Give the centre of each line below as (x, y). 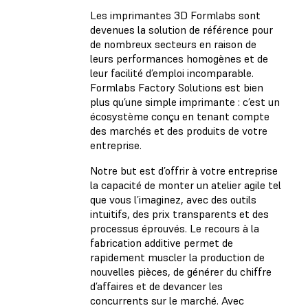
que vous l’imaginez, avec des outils (173, 200)
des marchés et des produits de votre (179, 131)
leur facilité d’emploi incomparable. (172, 73)
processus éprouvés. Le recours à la (175, 229)
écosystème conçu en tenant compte (180, 117)
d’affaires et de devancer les (156, 286)
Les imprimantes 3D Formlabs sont (175, 15)
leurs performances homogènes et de (179, 59)
